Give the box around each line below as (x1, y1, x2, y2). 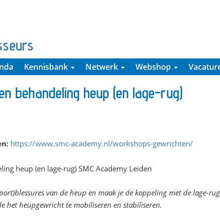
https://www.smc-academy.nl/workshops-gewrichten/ (10, 138, 193, 149)
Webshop (136, 61, 173, 72)
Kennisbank (24, 61, 70, 72)
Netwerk (85, 61, 120, 72)
